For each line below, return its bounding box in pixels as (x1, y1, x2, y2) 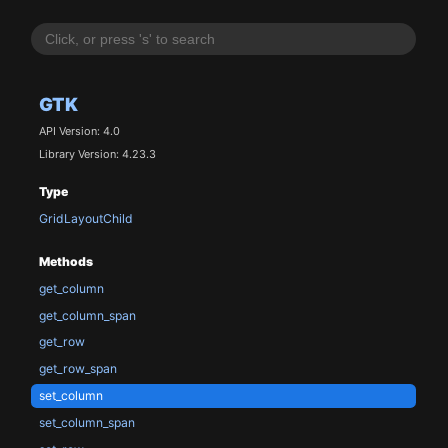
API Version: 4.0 (38, 124, 120, 139)
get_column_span (38, 307, 136, 323)
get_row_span (38, 361, 117, 377)
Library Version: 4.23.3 (38, 146, 156, 161)
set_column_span (38, 414, 135, 430)
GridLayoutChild (38, 211, 133, 227)
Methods (38, 253, 93, 269)
